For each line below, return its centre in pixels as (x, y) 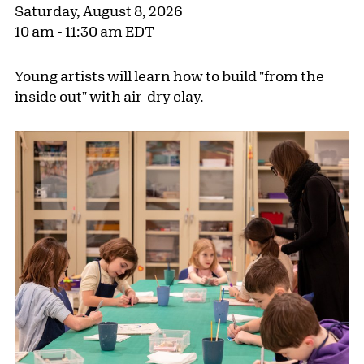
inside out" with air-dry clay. (109, 96)
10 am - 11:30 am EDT (84, 31)
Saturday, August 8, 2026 (99, 11)
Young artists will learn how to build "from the (169, 76)
